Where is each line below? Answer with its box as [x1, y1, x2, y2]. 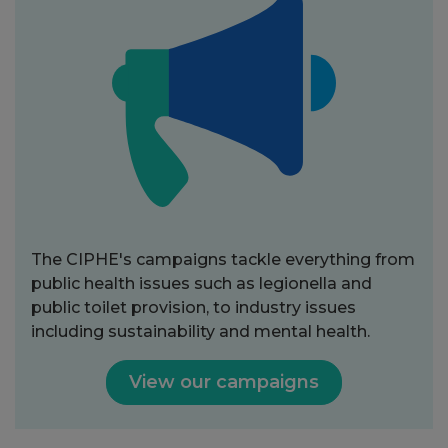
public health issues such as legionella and [31, 273, 372, 293]
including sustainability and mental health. [31, 321, 370, 341]
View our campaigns [129, 370, 319, 393]
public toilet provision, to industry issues [31, 297, 356, 317]
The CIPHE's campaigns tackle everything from [31, 249, 415, 269]
